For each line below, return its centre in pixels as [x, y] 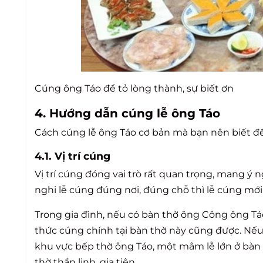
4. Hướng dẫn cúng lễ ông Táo [127, 113]
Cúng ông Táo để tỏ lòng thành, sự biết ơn [134, 88]
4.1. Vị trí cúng [73, 156]
